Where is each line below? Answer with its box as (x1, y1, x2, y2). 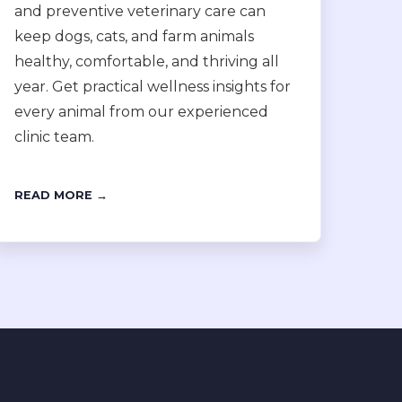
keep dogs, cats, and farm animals (14, 28, 255, 45)
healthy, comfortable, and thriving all (14, 53, 280, 70)
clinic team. (14, 128, 95, 145)
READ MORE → (14, 188, 109, 202)
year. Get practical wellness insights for (14, 78, 292, 95)
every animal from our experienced (14, 103, 269, 120)
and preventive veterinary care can (14, 3, 267, 20)
